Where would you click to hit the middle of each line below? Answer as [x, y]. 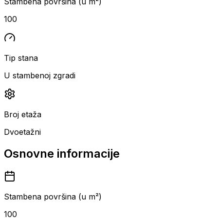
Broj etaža [23, 114]
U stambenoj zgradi [40, 75]
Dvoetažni [22, 132]
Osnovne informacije [62, 153]
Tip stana [21, 58]
